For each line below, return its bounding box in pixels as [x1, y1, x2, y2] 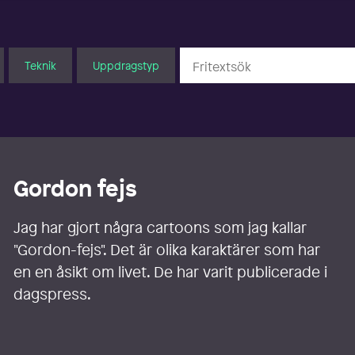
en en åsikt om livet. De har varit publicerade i [13, 261, 328, 283]
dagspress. [13, 284, 92, 305]
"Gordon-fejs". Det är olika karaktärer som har [13, 239, 321, 261]
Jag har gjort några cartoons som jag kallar [13, 217, 307, 239]
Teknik [24, 57, 56, 73]
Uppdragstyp [92, 57, 159, 73]
